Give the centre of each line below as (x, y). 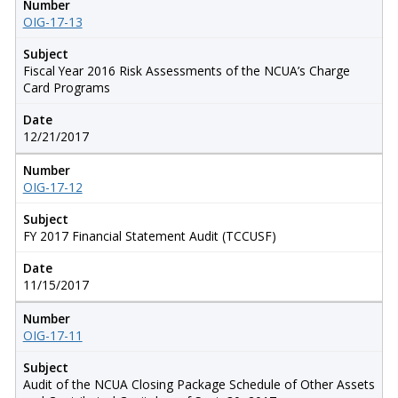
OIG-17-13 (52, 21)
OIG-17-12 (52, 187)
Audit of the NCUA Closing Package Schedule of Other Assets (199, 384)
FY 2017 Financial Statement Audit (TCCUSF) (149, 235)
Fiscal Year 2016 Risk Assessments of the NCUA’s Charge (186, 70)
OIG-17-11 (52, 335)
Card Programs (66, 87)
